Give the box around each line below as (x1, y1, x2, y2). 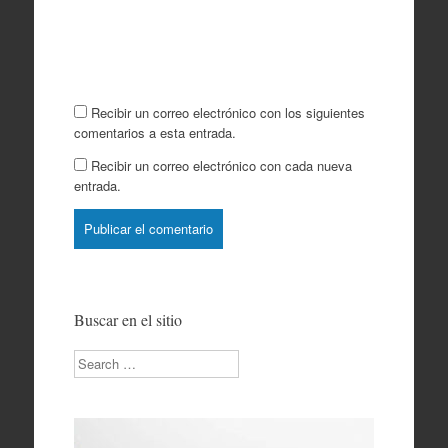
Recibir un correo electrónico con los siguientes (90, 103, 365, 123)
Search (72, 348, 114, 368)
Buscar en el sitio (73, 308, 182, 330)
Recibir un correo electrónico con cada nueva (90, 156, 352, 176)
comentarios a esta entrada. (73, 123, 236, 143)
